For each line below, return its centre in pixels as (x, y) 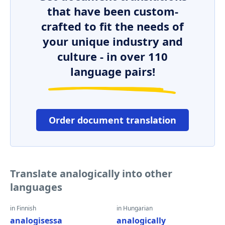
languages (36, 187)
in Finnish (23, 208)
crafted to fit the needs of (113, 26)
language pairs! (113, 71)
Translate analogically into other (91, 174)
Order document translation (113, 120)
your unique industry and (113, 41)
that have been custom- (113, 11)
